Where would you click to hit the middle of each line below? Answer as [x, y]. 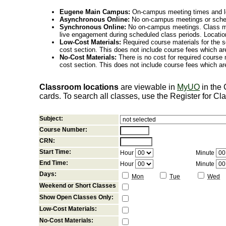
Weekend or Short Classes [78, 186]
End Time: [54, 163]
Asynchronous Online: [95, 19]
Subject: [51, 119]
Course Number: [63, 130]
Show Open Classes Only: [76, 197]
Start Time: [55, 152]
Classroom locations [79, 87]
